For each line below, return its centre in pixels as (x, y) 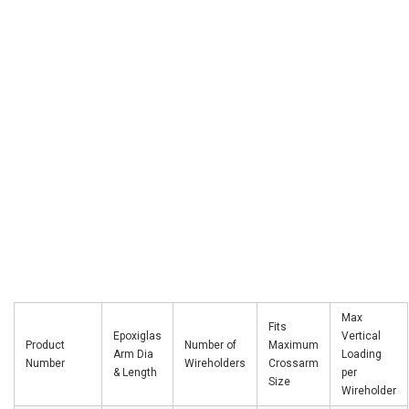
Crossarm (294, 364)
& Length (135, 373)
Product (45, 346)
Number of (210, 346)
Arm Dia (133, 355)
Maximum (294, 346)
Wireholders (215, 364)
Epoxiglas (137, 336)
